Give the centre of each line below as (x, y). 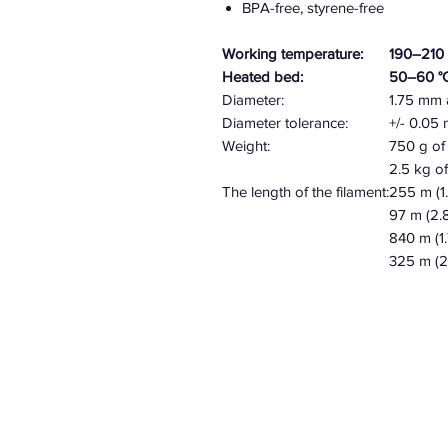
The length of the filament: (305, 191)
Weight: (246, 145)
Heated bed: (262, 76)
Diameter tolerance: (285, 122)
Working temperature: (292, 53)
